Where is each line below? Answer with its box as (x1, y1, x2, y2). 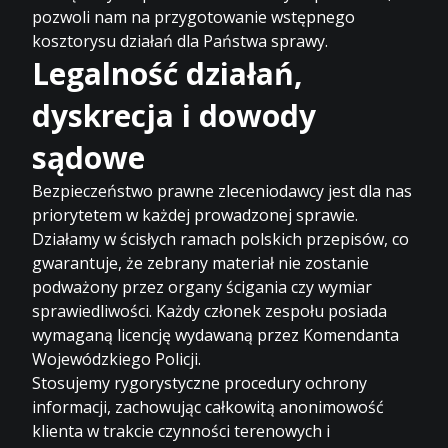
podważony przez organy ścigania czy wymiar (32, 275, 373, 298)
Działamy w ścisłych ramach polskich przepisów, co (32, 227, 410, 250)
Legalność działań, (32, 52, 304, 94)
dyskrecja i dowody (32, 94, 317, 136)
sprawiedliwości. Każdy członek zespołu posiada (32, 299, 388, 322)
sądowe (32, 136, 146, 178)
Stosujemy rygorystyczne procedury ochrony (32, 371, 368, 394)
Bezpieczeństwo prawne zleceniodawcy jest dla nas (32, 179, 413, 202)
